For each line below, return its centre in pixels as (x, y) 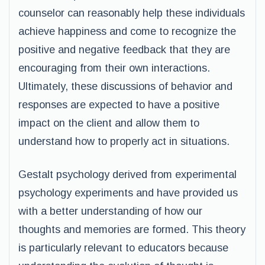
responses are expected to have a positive (119, 105)
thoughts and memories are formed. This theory (132, 230)
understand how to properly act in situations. (124, 141)
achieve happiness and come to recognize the (127, 31)
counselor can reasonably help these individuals (132, 13)
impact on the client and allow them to (109, 123)
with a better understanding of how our (110, 211)
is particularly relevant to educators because (123, 248)
